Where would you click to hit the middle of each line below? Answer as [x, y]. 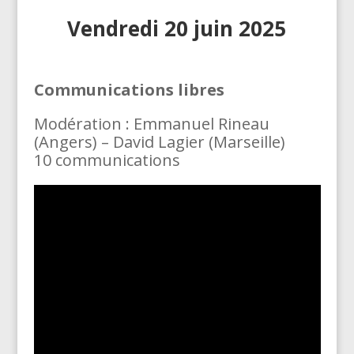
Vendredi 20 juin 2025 [177, 28]
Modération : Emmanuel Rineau [151, 123]
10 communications [107, 160]
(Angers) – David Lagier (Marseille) [159, 141]
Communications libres [129, 89]
